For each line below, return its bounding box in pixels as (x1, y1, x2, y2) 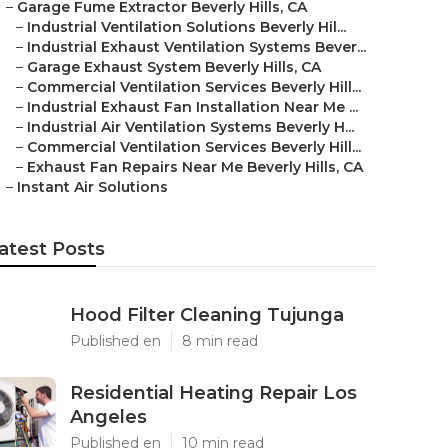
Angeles (70, 406, 147, 428)
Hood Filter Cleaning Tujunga (70, 304, 344, 326)
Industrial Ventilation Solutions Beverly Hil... (27, 18, 346, 36)
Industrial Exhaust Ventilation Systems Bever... (27, 38, 366, 56)
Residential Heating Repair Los (70, 382, 357, 404)
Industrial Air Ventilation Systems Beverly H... (27, 118, 354, 136)
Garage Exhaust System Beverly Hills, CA (27, 58, 321, 76)
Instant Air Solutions (17, 178, 168, 196)
